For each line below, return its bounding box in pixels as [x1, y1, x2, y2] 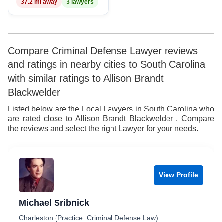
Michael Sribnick [19, 198, 89, 208]
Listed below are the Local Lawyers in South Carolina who [8, 105, 214, 113]
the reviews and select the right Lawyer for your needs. [8, 124, 198, 133]
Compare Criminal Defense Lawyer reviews [8, 45, 198, 56]
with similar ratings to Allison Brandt [8, 73, 164, 84]
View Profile [159, 170, 198, 179]
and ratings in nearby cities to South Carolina [8, 59, 205, 70]
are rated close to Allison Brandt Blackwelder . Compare [8, 114, 214, 123]
